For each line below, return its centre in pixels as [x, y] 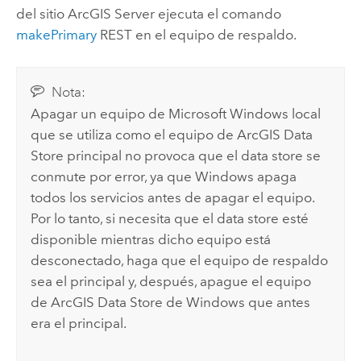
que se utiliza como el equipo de [134, 135]
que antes [278, 303]
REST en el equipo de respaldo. [196, 35]
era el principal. [79, 324]
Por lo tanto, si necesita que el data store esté [170, 219]
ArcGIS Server [111, 14]
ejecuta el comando [218, 14]
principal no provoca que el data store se [193, 156]
